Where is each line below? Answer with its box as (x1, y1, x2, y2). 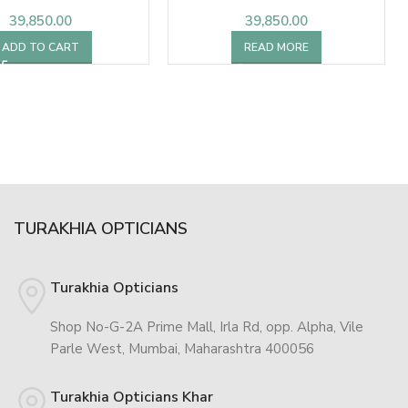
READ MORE (244, 39, 310, 55)
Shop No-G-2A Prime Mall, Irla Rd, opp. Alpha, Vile (49, 317, 363, 336)
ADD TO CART (2, 39, 80, 55)
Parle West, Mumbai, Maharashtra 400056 (49, 339, 314, 358)
